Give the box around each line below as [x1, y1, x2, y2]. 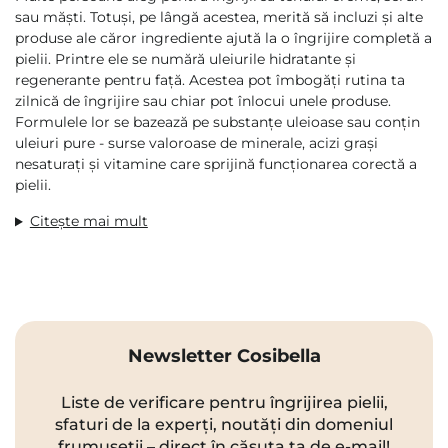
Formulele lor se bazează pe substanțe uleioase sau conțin [15, 113, 420, 132]
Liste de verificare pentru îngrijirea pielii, [60, 393, 388, 413]
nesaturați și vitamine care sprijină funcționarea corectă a [15, 155, 417, 174]
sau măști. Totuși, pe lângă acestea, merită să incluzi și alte [15, 8, 423, 27]
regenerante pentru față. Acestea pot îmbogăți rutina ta [15, 71, 405, 90]
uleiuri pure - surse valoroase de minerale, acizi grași [15, 134, 378, 153]
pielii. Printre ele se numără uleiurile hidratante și [15, 50, 356, 69]
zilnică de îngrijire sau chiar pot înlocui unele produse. [15, 92, 391, 111]
